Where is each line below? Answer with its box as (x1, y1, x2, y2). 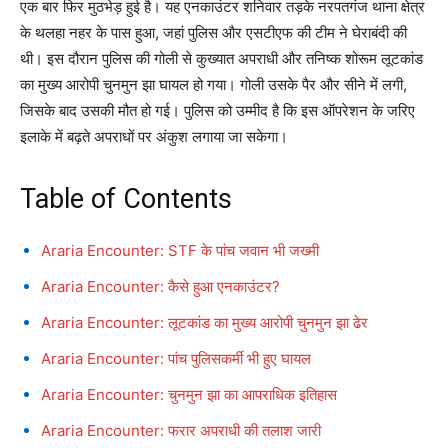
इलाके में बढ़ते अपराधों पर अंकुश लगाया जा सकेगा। (20, 127, 288, 147)
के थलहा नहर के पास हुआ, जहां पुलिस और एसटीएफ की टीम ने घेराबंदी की (20, 23, 407, 43)
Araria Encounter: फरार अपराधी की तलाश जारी (41, 421, 321, 441)
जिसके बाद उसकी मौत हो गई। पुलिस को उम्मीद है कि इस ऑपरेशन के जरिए (20, 101, 415, 121)
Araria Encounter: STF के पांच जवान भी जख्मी (41, 241, 319, 261)
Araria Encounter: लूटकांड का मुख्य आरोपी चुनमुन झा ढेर (41, 313, 368, 333)
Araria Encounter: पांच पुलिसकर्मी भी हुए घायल (41, 349, 311, 369)
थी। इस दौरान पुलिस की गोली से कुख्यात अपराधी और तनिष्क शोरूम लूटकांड (20, 49, 423, 69)
